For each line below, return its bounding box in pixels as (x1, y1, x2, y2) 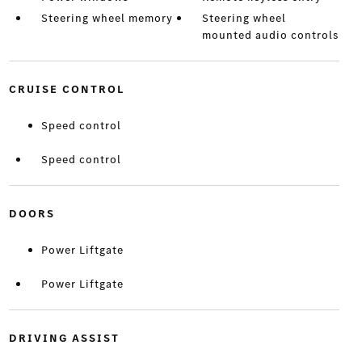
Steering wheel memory (40, 11, 173, 27)
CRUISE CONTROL (8, 82, 124, 98)
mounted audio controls (202, 27, 339, 44)
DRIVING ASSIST (8, 330, 120, 347)
